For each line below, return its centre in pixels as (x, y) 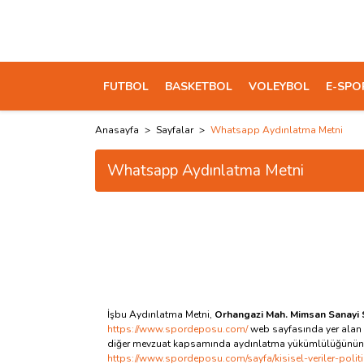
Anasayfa (117, 130)
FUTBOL (126, 86)
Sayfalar (175, 130)
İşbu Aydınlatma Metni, (161, 314)
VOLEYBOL (279, 86)
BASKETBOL (199, 86)
